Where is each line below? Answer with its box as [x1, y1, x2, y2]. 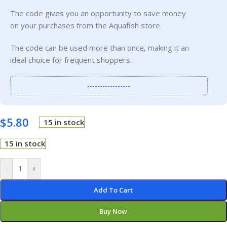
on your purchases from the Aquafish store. [10, 20, 162, 30]
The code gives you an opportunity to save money [10, 8, 186, 18]
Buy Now [99, 206, 128, 216]
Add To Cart [94, 185, 133, 195]
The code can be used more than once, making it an [10, 42, 189, 53]
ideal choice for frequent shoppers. [10, 54, 132, 65]
